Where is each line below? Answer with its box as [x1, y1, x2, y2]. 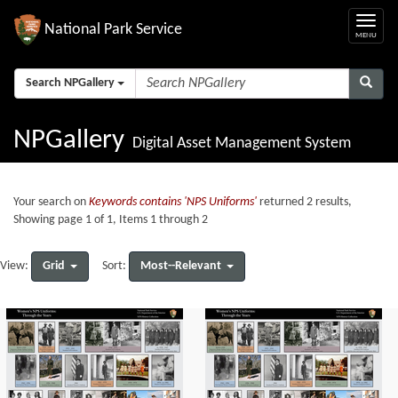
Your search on [13, 195, 89, 209]
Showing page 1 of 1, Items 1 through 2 [13, 213, 208, 227]
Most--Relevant [140, 259, 221, 273]
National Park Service [44, 20, 182, 38]
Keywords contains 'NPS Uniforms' [89, 195, 257, 209]
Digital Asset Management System [132, 135, 351, 152]
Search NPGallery [26, 76, 115, 90]
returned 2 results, [257, 195, 352, 209]
